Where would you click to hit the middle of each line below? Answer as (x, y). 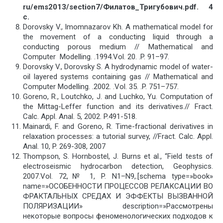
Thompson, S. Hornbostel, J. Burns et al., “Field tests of (118, 157)
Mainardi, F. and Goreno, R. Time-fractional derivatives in (118, 127)
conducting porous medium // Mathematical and (118, 47)
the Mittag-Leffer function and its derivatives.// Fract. (118, 107)
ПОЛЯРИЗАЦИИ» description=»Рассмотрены (118, 206)
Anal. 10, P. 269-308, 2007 (64, 147)
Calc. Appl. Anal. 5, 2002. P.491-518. (80, 117)
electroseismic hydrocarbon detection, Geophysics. (118, 167)
